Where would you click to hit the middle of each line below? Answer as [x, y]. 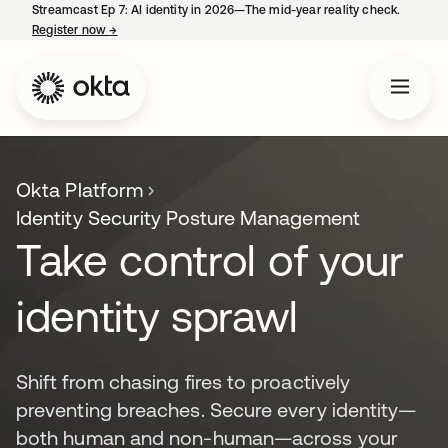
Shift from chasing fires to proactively [183, 381]
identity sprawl [157, 316]
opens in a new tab [171, 30]
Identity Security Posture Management [188, 217]
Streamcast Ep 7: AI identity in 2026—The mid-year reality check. [216, 10]
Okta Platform [80, 189]
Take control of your [210, 260]
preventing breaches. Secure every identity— [216, 409]
